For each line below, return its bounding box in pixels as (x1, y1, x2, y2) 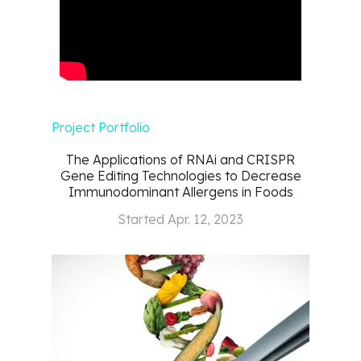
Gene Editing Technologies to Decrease (60, 168, 301, 184)
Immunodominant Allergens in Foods (68, 184, 293, 200)
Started (118, 211, 168, 227)
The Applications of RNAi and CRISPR (66, 151, 295, 168)
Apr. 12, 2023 (168, 211, 243, 227)
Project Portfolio (52, 119, 150, 135)
